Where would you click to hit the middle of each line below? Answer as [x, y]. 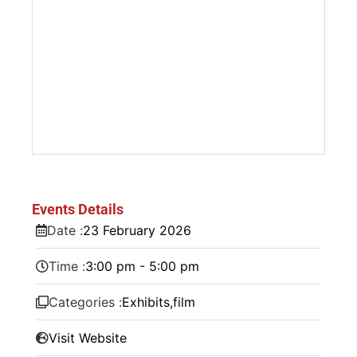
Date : [65, 230]
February [129, 230]
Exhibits [146, 302]
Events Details [78, 209]
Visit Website [88, 337]
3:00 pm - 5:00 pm [142, 266]
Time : [67, 266]
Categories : [85, 302]
